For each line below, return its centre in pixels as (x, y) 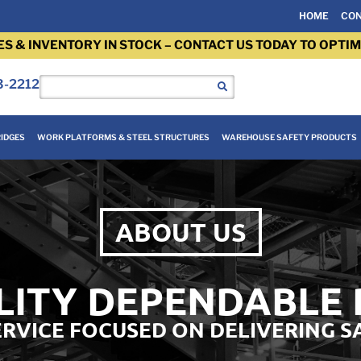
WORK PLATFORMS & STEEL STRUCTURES (123, 137)
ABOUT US (180, 232)
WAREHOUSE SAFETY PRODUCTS (289, 137)
